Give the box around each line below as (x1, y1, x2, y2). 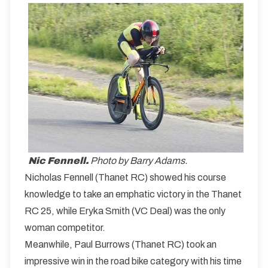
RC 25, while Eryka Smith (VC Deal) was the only (25, 206, 226, 216)
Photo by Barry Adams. (90, 156, 187, 166)
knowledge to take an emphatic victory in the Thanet (25, 189, 242, 199)
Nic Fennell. (28, 156, 90, 166)
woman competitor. (25, 223, 105, 233)
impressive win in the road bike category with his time (25, 256, 242, 266)
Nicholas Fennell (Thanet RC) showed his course (25, 172, 226, 182)
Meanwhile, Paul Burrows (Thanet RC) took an (25, 239, 217, 249)
